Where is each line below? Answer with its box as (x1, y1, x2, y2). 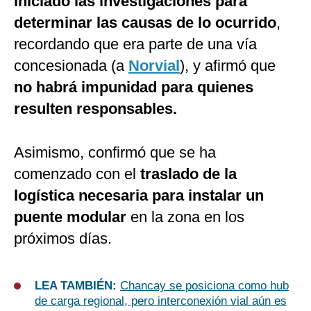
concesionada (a (14, 57, 128, 75)
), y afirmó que (180, 57, 276, 75)
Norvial (128, 57, 180, 75)
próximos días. (14, 230, 112, 248)
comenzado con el (14, 165, 136, 183)
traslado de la (136, 165, 237, 183)
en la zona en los (126, 208, 244, 226)
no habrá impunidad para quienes (14, 78, 253, 96)
